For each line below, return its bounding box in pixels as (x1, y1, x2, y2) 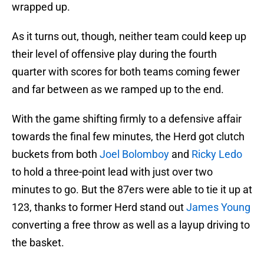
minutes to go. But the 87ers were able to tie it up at (12, 183, 252, 196)
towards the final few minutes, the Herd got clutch (12, 130, 245, 143)
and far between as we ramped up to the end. (12, 83, 224, 96)
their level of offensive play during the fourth (12, 48, 217, 61)
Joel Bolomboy (100, 148, 169, 161)
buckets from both (12, 148, 100, 161)
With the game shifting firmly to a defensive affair (12, 113, 242, 126)
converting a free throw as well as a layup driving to (12, 219, 250, 232)
